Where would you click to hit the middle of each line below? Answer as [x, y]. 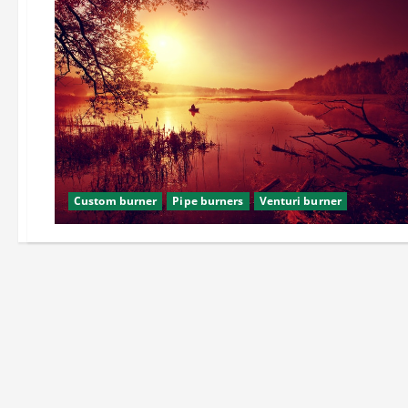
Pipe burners [208, 201]
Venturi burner [300, 201]
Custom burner [116, 201]
